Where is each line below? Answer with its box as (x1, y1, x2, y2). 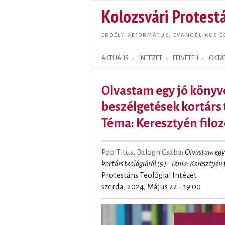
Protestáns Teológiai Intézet (101, 171, 197, 179)
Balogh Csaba (137, 148, 182, 156)
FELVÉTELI (173, 55, 198, 62)
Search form (91, 58, 135, 70)
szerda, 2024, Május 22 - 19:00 (101, 183, 201, 191)
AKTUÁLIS (101, 55, 129, 62)
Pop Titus (101, 148, 133, 156)
